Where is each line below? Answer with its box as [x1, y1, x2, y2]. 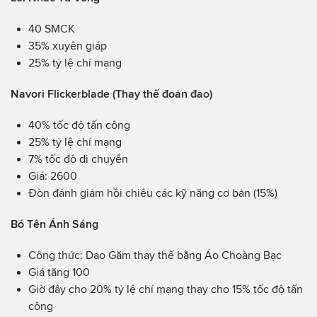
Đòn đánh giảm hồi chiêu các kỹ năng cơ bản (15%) [28, 186, 277, 199]
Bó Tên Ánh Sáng [11, 217, 98, 230]
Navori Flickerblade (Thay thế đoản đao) [11, 87, 212, 100]
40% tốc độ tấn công [28, 118, 130, 131]
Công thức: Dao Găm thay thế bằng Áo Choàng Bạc [28, 248, 282, 261]
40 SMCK [28, 22, 75, 35]
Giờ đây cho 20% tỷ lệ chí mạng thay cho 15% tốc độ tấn [28, 282, 303, 295]
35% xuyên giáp [28, 39, 107, 52]
